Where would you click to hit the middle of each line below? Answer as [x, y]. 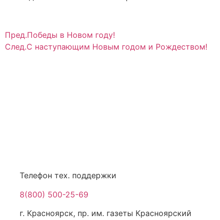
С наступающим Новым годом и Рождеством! [117, 47]
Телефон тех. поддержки [68, 176]
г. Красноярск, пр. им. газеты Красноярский [106, 213]
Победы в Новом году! [71, 35]
